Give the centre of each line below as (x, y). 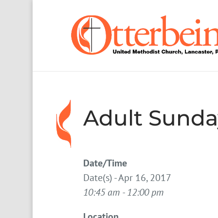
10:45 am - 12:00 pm (124, 192)
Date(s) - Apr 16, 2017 (127, 178)
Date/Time (105, 163)
